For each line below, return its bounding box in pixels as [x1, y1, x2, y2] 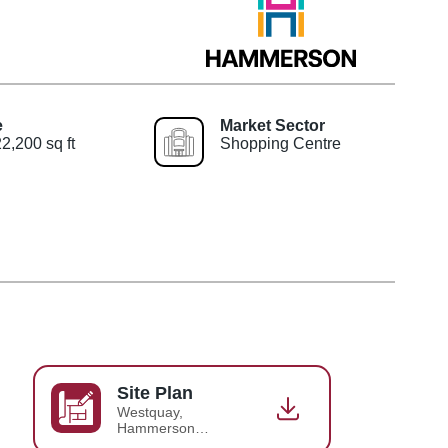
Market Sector [219, 116, 325, 134]
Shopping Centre [219, 134, 341, 152]
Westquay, [116, 403, 183, 420]
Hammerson [116, 419, 195, 436]
